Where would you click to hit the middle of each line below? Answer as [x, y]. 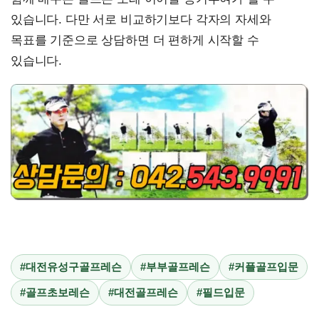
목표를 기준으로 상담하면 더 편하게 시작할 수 [135, 40]
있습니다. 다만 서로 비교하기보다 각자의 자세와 [141, 19]
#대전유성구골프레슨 [71, 266]
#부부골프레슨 [175, 266]
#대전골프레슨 [143, 292]
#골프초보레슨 [55, 292]
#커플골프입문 [263, 266]
